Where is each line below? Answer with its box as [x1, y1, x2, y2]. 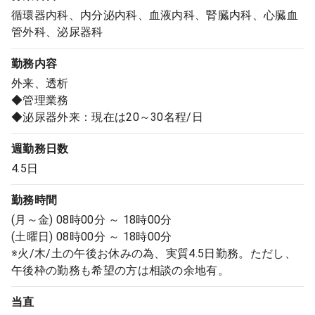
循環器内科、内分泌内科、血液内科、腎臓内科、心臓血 [11, 8, 299, 22]
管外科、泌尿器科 [11, 25, 103, 39]
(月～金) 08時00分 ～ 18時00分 [11, 213, 172, 226]
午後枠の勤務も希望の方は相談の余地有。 [11, 264, 230, 277]
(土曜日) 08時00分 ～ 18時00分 [11, 230, 172, 243]
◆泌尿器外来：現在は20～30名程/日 [11, 110, 204, 124]
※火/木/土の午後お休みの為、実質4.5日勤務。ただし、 [11, 247, 296, 260]
